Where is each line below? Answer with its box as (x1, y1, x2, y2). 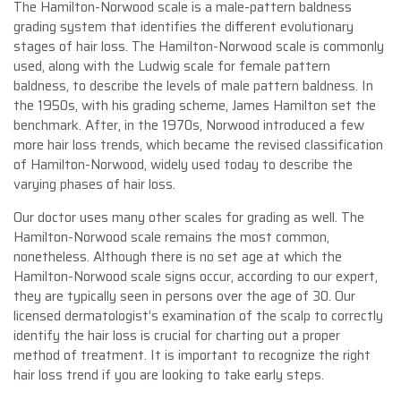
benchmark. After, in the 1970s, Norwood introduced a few (13, 114, 364, 136)
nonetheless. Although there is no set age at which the (13, 245, 342, 268)
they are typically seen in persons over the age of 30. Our (13, 285, 355, 307)
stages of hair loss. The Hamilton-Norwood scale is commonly (13, 35, 384, 57)
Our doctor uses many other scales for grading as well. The (13, 206, 364, 228)
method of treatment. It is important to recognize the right (13, 344, 371, 366)
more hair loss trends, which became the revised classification (13, 133, 383, 156)
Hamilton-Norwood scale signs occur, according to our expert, (13, 265, 378, 287)
